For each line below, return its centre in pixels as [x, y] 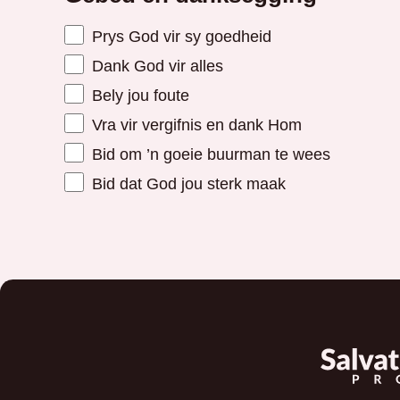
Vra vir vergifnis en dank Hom [194, 124]
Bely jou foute [138, 95]
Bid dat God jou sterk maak [186, 183]
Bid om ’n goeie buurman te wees [208, 154]
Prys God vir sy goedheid [179, 36]
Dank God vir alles [155, 65]
